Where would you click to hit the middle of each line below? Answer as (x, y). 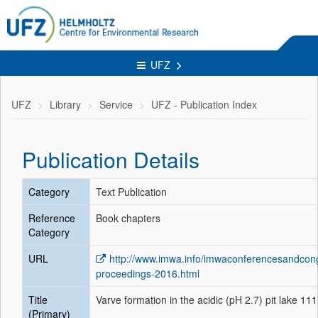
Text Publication (131, 192)
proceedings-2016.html (148, 273)
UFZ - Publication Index (204, 104)
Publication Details (111, 159)
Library (65, 104)
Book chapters (128, 218)
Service (116, 104)
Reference (52, 218)
